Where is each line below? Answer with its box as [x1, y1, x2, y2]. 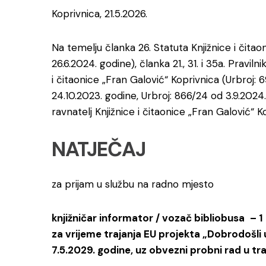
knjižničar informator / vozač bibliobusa [52, 211, 247, 224]
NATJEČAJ [52, 136, 145, 163]
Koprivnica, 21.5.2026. [52, 7, 147, 20]
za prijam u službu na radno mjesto [52, 178, 214, 191]
